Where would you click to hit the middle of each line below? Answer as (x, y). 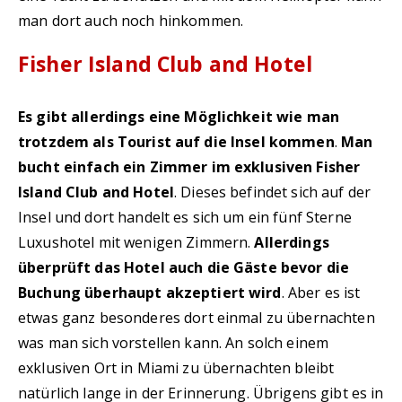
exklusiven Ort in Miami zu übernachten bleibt (176, 368)
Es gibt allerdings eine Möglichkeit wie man (179, 117)
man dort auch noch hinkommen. (131, 21)
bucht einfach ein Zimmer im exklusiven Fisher (189, 167)
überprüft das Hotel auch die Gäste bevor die (184, 267)
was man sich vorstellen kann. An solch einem (174, 343)
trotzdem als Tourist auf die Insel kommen (176, 142)
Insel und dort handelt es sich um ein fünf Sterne (185, 217)
